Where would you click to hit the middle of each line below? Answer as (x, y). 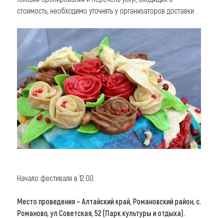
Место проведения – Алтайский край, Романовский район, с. (109, 201)
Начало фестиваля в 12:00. (56, 178)
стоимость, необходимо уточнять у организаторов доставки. (106, 11)
